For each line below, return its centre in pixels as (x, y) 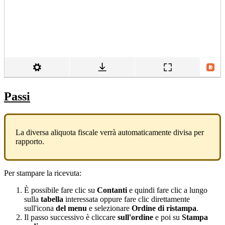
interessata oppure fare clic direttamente (127, 199)
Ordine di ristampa (164, 208)
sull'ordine (135, 217)
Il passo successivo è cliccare (71, 217)
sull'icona (40, 208)
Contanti (112, 190)
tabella (52, 199)
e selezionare (109, 208)
